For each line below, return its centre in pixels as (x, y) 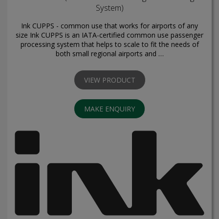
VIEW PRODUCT (109, 80)
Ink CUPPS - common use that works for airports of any (109, 26)
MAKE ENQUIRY (109, 109)
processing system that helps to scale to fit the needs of (109, 44)
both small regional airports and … (109, 54)
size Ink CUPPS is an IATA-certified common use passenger (109, 35)
